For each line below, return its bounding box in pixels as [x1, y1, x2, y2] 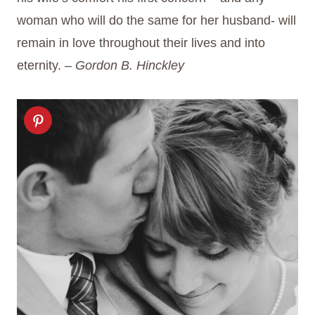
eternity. [17, 58, 61, 73]
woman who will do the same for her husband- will [17, 13, 296, 28]
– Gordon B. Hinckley [61, 58, 184, 73]
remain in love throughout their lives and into [17, 36, 265, 51]
